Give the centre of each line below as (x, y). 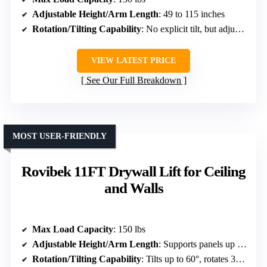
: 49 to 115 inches (192, 14)
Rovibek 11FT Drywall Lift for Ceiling (133, 172)
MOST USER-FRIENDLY (60, 136)
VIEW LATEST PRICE (133, 61)
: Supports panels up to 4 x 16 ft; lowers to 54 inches (198, 244)
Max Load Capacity (73, 229)
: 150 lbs (129, 229)
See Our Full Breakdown (133, 80)
